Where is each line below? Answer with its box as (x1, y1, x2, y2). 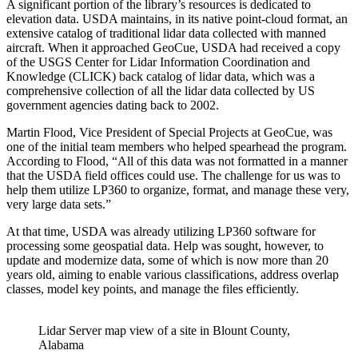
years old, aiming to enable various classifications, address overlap (6, 268, 339, 282)
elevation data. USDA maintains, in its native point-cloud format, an (6, 12, 348, 26)
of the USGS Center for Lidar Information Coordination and (6, 55, 310, 70)
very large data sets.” (6, 197, 111, 212)
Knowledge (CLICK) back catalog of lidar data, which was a (6, 70, 315, 84)
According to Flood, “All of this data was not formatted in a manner (6, 154, 348, 169)
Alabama (38, 338, 84, 352)
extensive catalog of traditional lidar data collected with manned (6, 26, 326, 41)
